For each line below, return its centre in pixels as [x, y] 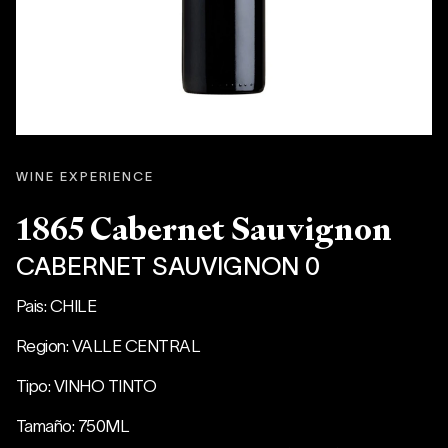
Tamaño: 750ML [73, 424]
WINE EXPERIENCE [85, 176]
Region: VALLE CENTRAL [108, 344]
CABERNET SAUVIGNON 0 [168, 264]
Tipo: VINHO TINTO [86, 384]
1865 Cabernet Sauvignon [212, 229]
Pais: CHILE [56, 304]
